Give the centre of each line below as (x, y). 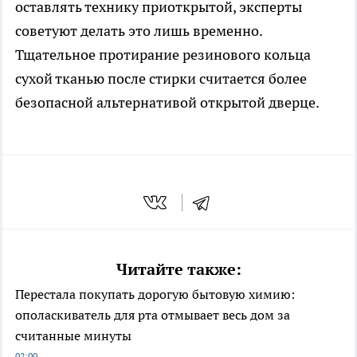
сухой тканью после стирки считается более (161, 79)
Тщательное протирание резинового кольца (163, 55)
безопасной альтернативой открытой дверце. (167, 103)
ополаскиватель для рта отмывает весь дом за (153, 314)
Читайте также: (178, 269)
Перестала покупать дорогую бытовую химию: (155, 294)
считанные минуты (73, 335)
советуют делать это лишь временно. (139, 31)
